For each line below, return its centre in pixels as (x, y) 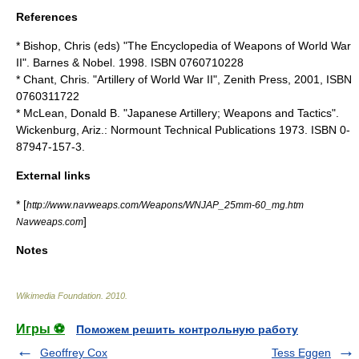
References (47, 17)
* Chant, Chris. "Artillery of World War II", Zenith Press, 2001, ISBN (184, 79)
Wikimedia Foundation (58, 296)
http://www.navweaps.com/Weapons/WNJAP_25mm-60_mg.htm (165, 205)
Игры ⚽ (40, 329)
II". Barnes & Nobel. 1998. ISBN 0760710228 (130, 63)
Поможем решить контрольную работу (187, 329)
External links (53, 175)
